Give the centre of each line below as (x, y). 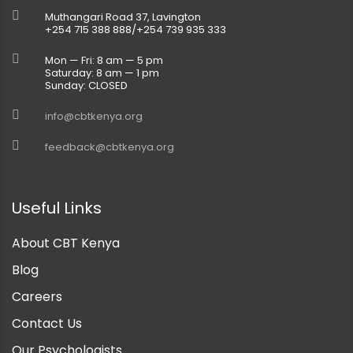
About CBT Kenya (66, 243)
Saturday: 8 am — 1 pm (102, 72)
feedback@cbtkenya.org (110, 147)
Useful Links (57, 208)
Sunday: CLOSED (86, 85)
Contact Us (47, 323)
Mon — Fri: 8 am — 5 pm (104, 60)
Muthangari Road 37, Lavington (123, 17)
